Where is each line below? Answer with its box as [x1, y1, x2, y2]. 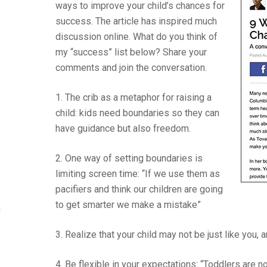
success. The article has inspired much [55, 15, 217, 27]
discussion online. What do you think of [55, 31, 218, 42]
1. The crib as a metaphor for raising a [55, 92, 212, 103]
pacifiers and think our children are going [55, 184, 223, 195]
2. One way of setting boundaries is [55, 153, 203, 164]
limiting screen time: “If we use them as [55, 168, 220, 179]
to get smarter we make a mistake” [55, 199, 201, 210]
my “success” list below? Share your [55, 46, 207, 58]
